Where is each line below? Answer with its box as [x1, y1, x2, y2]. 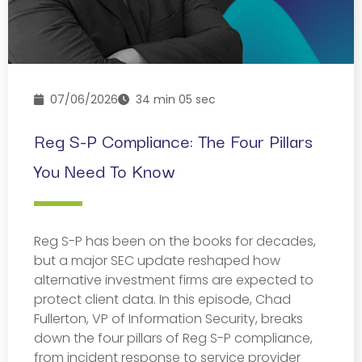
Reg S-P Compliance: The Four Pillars [34, 126, 313, 154]
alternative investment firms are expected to [34, 270, 314, 289]
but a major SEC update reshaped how [34, 250, 280, 270]
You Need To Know [34, 156, 175, 183]
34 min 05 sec [129, 90, 217, 107]
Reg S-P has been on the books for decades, [34, 231, 316, 250]
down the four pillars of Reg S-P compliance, [34, 328, 313, 347]
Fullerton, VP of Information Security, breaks [34, 309, 303, 328]
